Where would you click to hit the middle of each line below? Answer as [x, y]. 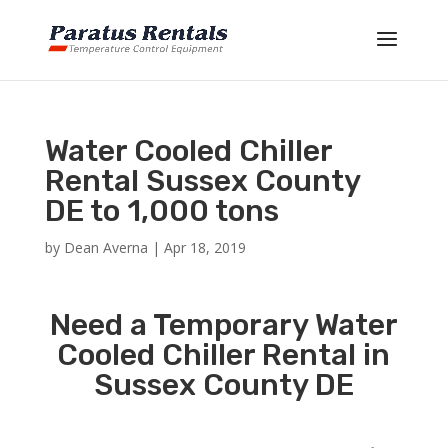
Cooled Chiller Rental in [224, 355]
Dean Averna [105, 247]
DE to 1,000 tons [161, 211]
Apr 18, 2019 [204, 247]
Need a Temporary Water [223, 325]
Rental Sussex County [202, 181]
